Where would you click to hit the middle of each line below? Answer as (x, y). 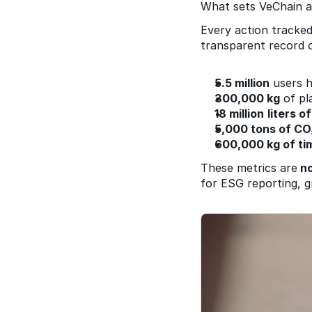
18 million (239, 113)
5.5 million (242, 83)
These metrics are (249, 167)
